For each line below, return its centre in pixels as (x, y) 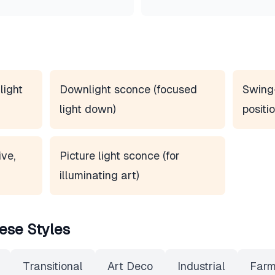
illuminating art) (100, 175)
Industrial (201, 266)
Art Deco (130, 266)
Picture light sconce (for (120, 156)
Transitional (53, 266)
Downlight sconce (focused (129, 89)
